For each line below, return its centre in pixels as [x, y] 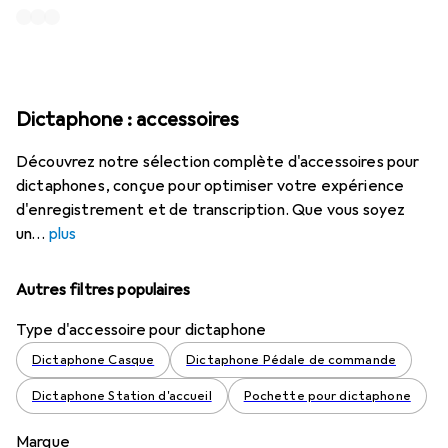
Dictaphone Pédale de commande [291, 360]
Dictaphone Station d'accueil [122, 396]
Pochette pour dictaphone [327, 396]
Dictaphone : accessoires [128, 119]
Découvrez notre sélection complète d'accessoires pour [218, 162]
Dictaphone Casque [93, 360]
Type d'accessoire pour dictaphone [141, 330]
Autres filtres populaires [103, 290]
